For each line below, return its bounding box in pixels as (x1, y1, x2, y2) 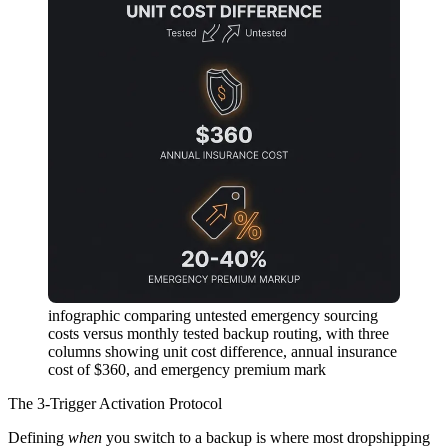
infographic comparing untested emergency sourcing (48, 307, 378, 325)
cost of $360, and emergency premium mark (48, 361, 326, 379)
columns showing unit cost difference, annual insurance (48, 343, 397, 361)
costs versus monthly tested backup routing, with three (48, 325, 389, 343)
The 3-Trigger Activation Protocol (8, 395, 222, 413)
